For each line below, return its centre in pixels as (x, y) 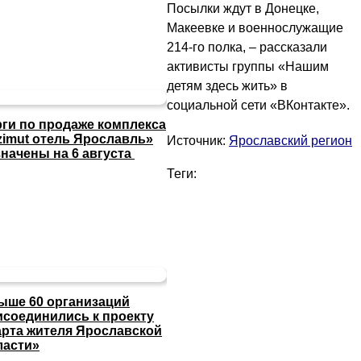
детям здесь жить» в (227, 86)
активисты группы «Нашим (248, 67)
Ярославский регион (290, 141)
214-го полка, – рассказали (247, 48)
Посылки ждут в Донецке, (243, 9)
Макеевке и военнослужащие (255, 28)
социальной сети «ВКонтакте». (258, 106)
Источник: (198, 141)
